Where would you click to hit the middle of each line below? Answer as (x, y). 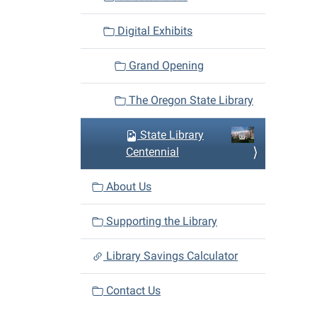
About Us (127, 186)
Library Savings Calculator (171, 255)
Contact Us (132, 290)
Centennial (152, 151)
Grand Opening (165, 65)
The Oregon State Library (190, 100)
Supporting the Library (160, 221)
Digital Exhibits (154, 30)
